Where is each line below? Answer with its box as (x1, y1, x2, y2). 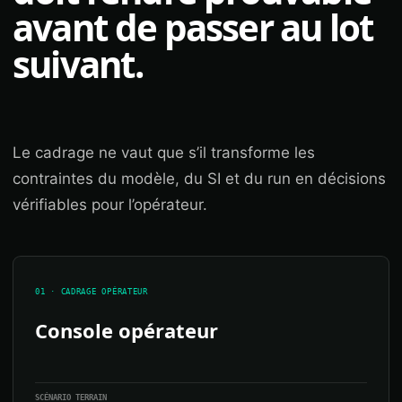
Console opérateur (35, 317, 218, 344)
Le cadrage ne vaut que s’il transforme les (13, 144, 315, 162)
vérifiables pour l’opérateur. (13, 196, 207, 214)
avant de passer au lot (13, 3, 374, 52)
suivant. (13, 39, 144, 89)
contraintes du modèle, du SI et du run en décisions (13, 170, 386, 188)
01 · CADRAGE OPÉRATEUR (35, 287, 148, 296)
